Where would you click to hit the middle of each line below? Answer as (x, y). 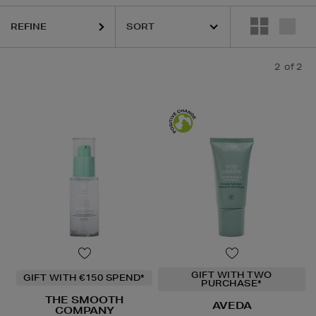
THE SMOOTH (84, 300)
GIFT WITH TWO (232, 275)
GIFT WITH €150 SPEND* (84, 278)
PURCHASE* (232, 284)
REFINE (29, 26)
